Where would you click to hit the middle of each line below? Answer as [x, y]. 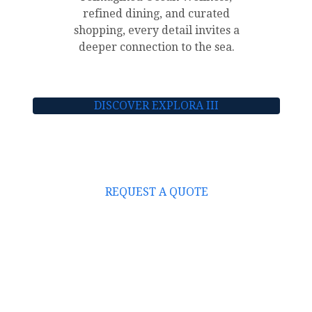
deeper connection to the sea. [156, 47]
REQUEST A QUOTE [156, 192]
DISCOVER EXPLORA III [156, 106]
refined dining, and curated [156, 14]
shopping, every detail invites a [156, 30]
